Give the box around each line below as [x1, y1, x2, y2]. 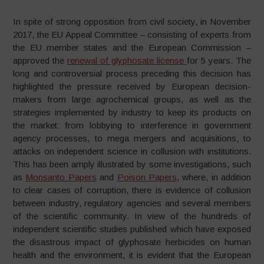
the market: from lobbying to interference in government [13, 120, 251, 130]
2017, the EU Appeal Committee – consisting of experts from [13, 29, 251, 39]
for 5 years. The [186, 55, 251, 65]
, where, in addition [176, 171, 251, 182]
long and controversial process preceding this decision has [13, 68, 251, 78]
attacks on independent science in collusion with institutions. [13, 146, 251, 156]
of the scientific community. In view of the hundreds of [13, 210, 251, 221]
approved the [13, 55, 68, 65]
